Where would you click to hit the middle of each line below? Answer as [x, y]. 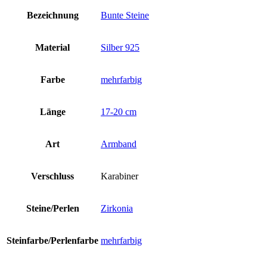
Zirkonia [117, 208]
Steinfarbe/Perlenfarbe [52, 240]
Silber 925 [120, 47]
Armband [119, 144]
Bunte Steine [125, 15]
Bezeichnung [52, 15]
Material [52, 47]
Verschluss [52, 176]
